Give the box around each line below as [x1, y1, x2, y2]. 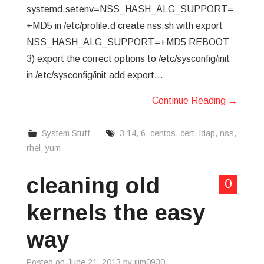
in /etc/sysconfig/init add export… [26, 70, 163, 80]
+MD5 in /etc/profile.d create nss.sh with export [26, 21, 223, 31]
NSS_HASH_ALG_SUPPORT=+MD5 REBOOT [26, 37, 229, 47]
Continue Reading [152, 95, 229, 105]
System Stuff [42, 128, 91, 138]
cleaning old [26, 173, 160, 198]
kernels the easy [26, 200, 205, 225]
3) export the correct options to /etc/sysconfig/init [26, 54, 230, 64]
